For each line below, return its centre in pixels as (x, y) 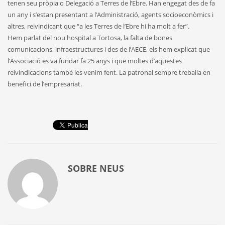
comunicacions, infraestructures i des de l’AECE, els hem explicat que (109, 49)
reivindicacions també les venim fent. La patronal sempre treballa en (109, 73)
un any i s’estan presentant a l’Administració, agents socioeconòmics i (110, 15)
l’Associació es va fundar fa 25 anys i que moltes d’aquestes (95, 61)
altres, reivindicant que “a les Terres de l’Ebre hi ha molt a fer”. (98, 26)
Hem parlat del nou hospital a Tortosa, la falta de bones (90, 38)
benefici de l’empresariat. (45, 84)
